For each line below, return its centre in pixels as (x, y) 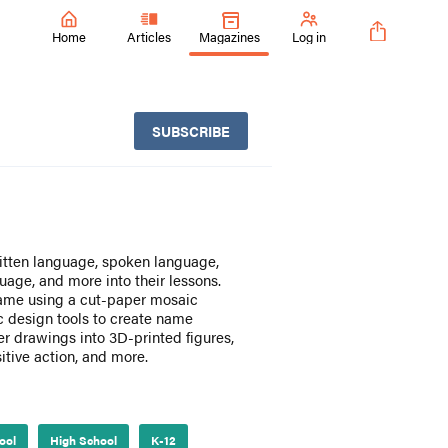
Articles (149, 36)
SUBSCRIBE (191, 131)
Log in (309, 36)
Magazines (229, 36)
